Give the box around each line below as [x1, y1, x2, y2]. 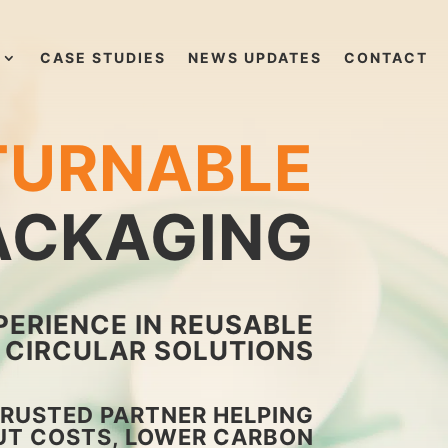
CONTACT [344, 49, 428, 66]
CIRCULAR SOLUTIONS [4, 334, 314, 366]
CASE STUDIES [40, 49, 166, 66]
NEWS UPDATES [188, 49, 322, 66]
